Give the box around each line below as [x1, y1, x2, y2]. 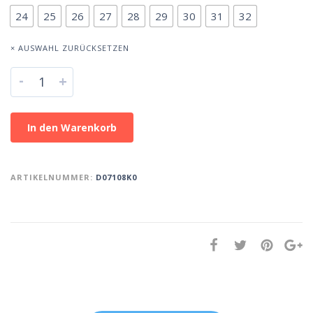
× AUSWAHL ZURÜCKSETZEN [10, 42, 129, 53]
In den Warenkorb [27, 121, 117, 135]
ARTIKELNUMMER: [10, 172, 96, 183]
